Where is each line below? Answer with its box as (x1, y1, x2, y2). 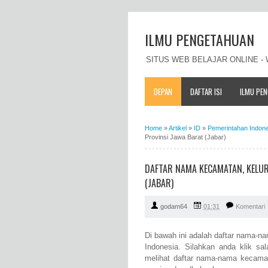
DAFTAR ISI (190, 85, 222, 98)
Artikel (169, 124, 187, 132)
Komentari (236, 203, 265, 211)
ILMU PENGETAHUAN (145, 29, 254, 50)
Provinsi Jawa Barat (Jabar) (145, 133, 226, 141)
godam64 (160, 203, 187, 211)
